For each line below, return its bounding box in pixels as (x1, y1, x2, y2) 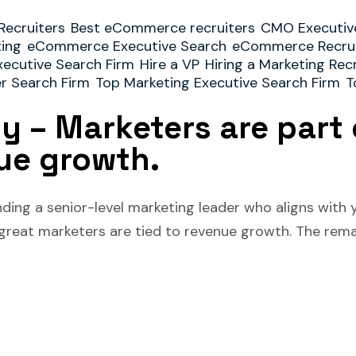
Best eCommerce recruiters (71, 18, 255, 37)
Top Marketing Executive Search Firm (95, 73, 340, 92)
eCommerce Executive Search (27, 37, 226, 56)
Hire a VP (140, 55, 199, 74)
